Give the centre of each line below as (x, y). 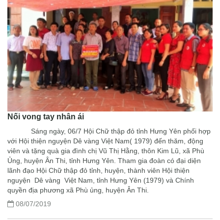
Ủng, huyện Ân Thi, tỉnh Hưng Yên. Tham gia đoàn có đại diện (104, 161)
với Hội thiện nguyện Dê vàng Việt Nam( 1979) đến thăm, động (105, 141)
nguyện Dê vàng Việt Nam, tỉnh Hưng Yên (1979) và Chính (101, 180)
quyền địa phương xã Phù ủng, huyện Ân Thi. (78, 190)
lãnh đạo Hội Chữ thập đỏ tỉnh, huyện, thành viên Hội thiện (98, 171)
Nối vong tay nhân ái (46, 117)
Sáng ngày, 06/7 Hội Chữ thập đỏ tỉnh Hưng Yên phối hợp (109, 131)
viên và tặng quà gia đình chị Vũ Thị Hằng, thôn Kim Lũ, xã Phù (106, 151)
